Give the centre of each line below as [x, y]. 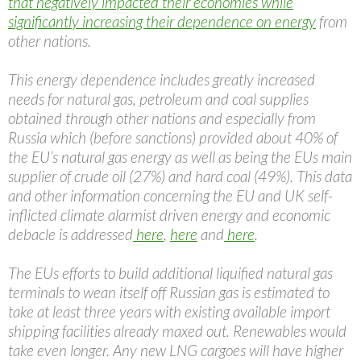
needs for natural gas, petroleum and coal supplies [158, 99]
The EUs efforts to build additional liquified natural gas [170, 273]
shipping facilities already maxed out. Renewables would [177, 331]
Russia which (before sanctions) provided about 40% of [173, 138]
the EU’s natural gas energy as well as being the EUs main [180, 157]
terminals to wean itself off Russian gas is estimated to [169, 293]
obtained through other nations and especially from [162, 118]
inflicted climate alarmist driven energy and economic [169, 215]
